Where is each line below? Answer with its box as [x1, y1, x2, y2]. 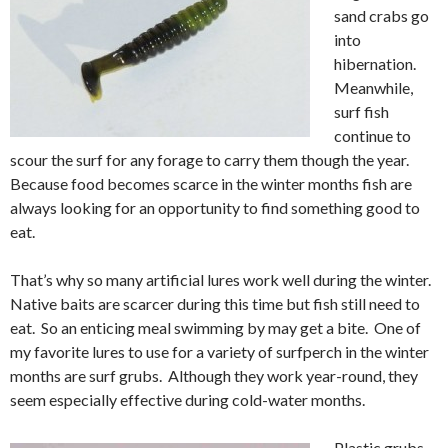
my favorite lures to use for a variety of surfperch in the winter [10, 341, 429, 361]
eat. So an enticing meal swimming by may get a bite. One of [10, 317, 421, 337]
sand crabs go [334, 5, 429, 25]
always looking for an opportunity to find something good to [10, 197, 420, 217]
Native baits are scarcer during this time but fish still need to [10, 293, 420, 313]
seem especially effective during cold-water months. [10, 389, 365, 409]
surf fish [334, 101, 389, 121]
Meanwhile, [334, 77, 413, 97]
